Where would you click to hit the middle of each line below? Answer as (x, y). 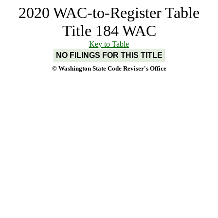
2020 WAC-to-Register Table (109, 13)
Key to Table (109, 44)
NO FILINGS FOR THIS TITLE (109, 55)
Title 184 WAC (109, 31)
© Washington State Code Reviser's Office (109, 68)
